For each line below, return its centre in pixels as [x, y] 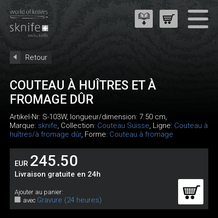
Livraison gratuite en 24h [58, 174]
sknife [48, 126]
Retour [36, 57]
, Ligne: [162, 126]
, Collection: [77, 126]
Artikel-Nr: [26, 117]
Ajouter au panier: [39, 192]
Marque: [24, 126]
